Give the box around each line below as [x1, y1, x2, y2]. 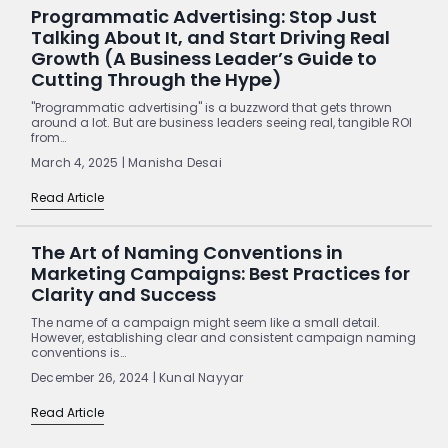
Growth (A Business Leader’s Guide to [31, 45, 377, 71]
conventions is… [31, 343, 126, 361]
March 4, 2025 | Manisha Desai [31, 153, 222, 171]
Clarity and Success [31, 281, 216, 307]
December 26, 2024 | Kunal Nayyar [31, 368, 244, 386]
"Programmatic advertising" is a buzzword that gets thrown [31, 98, 392, 116]
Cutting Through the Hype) [31, 66, 282, 92]
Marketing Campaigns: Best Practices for [31, 260, 410, 286]
